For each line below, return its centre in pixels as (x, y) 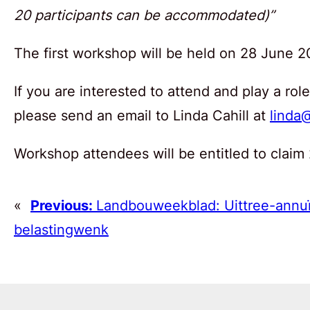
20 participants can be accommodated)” (144, 15)
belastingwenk (61, 229)
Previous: (63, 205)
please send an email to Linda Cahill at (142, 115)
